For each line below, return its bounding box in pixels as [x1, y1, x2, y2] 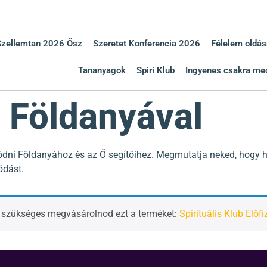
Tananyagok [77, 65, 126, 76]
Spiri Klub [136, 65, 175, 76]
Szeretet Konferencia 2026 [92, 38, 200, 49]
